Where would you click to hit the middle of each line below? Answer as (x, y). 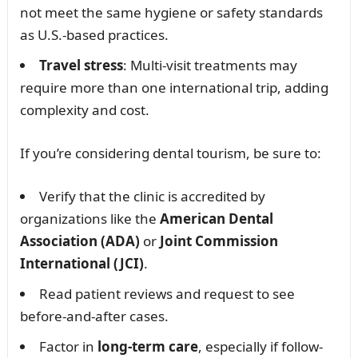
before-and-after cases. (94, 316)
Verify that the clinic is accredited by (152, 196)
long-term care (147, 346)
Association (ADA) (80, 241)
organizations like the (89, 218)
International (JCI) (82, 263)
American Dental (216, 218)
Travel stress (81, 65)
